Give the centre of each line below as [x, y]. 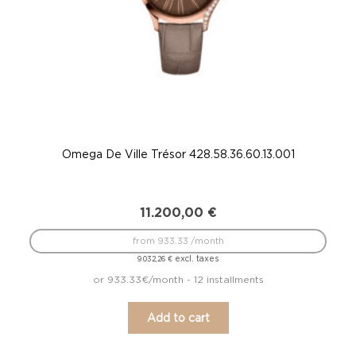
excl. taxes [196, 259]
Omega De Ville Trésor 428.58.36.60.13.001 [178, 154]
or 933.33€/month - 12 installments [178, 280]
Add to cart [178, 318]
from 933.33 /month [178, 241]
